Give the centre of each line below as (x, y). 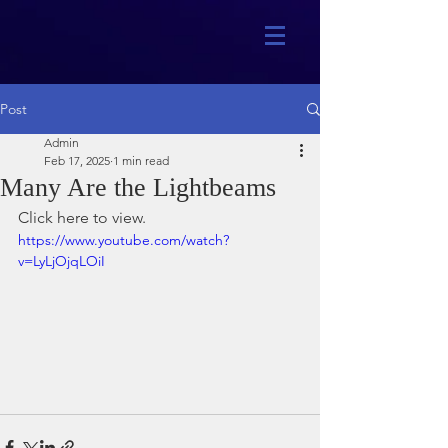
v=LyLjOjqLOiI (61, 261)
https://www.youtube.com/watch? (123, 240)
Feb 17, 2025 (77, 160)
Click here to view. (82, 217)
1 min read (141, 160)
